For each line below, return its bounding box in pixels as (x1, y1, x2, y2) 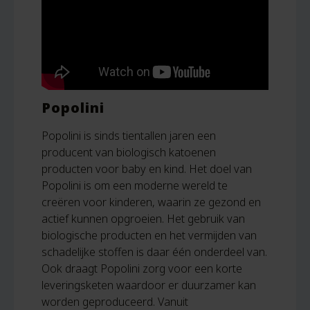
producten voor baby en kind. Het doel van (42, 161, 252, 176)
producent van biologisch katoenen (42, 145, 216, 160)
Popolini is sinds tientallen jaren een (42, 128, 216, 143)
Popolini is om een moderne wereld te (42, 178, 228, 193)
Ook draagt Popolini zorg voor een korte (42, 261, 242, 276)
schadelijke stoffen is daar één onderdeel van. (42, 244, 267, 259)
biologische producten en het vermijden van (42, 228, 257, 243)
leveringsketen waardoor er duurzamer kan (42, 277, 256, 293)
